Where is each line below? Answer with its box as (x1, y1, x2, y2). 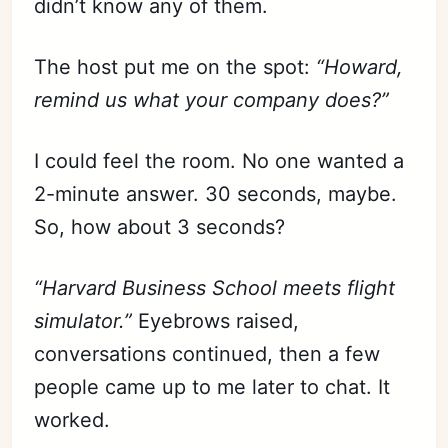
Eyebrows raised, (138, 308, 300, 333)
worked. (34, 407, 111, 432)
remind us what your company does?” (34, 87, 390, 112)
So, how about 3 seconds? (34, 214, 286, 239)
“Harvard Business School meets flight (34, 275, 396, 300)
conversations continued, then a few (34, 341, 381, 366)
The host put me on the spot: (34, 54, 317, 79)
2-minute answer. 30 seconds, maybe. (34, 181, 398, 206)
